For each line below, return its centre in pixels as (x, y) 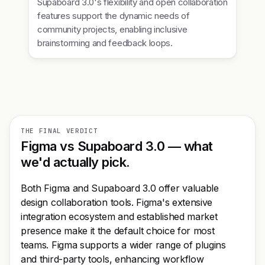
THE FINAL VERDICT (59, 131)
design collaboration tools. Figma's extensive (117, 202)
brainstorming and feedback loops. (105, 43)
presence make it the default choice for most (118, 231)
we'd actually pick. (75, 162)
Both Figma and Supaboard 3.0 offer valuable (120, 188)
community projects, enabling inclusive (112, 29)
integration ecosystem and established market (119, 216)
